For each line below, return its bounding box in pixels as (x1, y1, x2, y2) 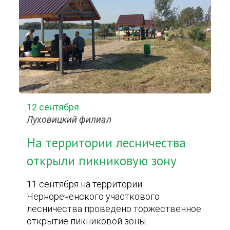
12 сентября (27, 102, 80, 112)
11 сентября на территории (27, 179, 143, 189)
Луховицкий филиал (27, 114, 112, 125)
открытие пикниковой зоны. (27, 216, 148, 226)
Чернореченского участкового (27, 191, 160, 202)
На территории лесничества (27, 135, 186, 151)
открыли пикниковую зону (27, 152, 177, 169)
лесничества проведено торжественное (27, 203, 202, 214)
